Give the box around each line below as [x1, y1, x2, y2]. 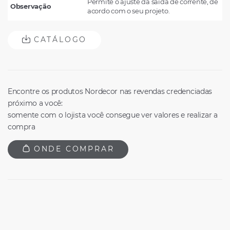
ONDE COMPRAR [30, 144, 114, 154]
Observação [10, 2, 51, 10]
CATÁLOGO [30, 35, 87, 45]
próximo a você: [8, 98, 63, 108]
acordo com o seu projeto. [87, 6, 170, 15]
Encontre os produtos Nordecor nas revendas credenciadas [8, 86, 213, 96]
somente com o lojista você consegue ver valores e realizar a [8, 110, 218, 120]
